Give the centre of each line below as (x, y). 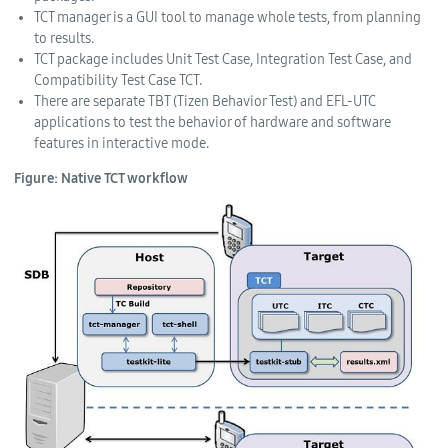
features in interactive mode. (121, 143)
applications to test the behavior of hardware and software (212, 122)
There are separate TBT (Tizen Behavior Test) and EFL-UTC (204, 101)
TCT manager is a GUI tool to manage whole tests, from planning (227, 17)
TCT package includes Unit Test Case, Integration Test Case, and (222, 59)
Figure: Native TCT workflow (101, 178)
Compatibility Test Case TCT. (117, 80)
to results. (63, 38)
